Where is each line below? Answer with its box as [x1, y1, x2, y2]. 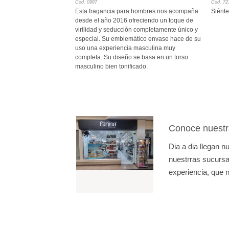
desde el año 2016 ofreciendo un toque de [75, 17, 193, 24]
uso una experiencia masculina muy [75, 44, 175, 51]
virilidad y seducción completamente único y [75, 26, 198, 33]
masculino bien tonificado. [75, 63, 148, 70]
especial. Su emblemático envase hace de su [75, 35, 201, 42]
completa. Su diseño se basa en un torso [75, 54, 188, 60]
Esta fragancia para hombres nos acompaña [75, 8, 198, 14]
